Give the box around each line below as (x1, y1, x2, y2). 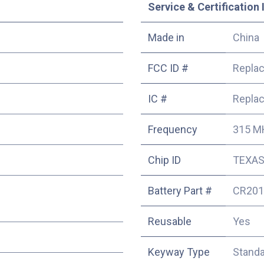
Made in (148, 31, 184, 44)
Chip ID (148, 153, 181, 166)
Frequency (148, 123, 197, 136)
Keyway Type (148, 245, 210, 258)
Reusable (148, 214, 192, 227)
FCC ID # (148, 61, 189, 74)
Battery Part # (148, 184, 212, 197)
